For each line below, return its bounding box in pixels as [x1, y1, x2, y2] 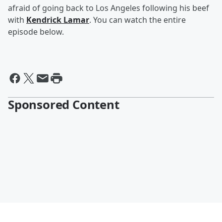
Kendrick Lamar [26, 14, 89, 26]
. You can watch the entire [89, 14, 186, 26]
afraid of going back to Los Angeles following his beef [8, 2, 209, 14]
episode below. [8, 26, 64, 38]
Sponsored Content [8, 96, 119, 113]
